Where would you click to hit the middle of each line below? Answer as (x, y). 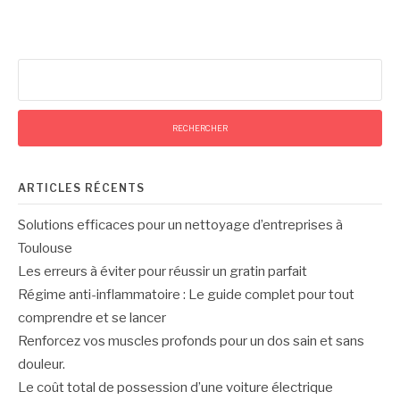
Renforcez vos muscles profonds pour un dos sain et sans (191, 341)
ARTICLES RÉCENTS (81, 187)
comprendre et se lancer (92, 317)
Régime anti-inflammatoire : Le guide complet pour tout (186, 294)
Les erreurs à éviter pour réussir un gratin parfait (162, 271)
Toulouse (45, 248)
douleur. (42, 364)
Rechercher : (55, 67)
